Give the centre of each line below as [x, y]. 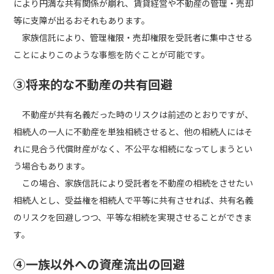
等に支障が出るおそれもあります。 [82, 20]
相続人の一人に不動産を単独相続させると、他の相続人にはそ [133, 131]
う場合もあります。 [52, 166]
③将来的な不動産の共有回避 [93, 84]
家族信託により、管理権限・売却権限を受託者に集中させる [133, 37]
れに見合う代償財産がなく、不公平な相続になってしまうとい [133, 149]
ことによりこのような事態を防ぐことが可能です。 [112, 54]
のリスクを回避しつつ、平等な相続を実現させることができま [133, 217]
